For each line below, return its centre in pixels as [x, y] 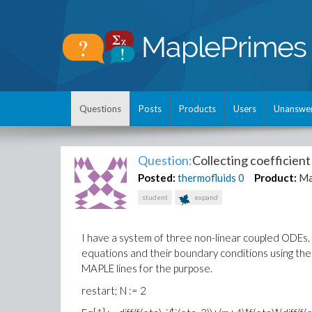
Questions [100, 109]
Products [197, 109]
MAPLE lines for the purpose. [147, 268]
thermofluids [207, 178]
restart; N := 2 [114, 290]
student [155, 197]
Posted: [157, 178]
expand [206, 197]
